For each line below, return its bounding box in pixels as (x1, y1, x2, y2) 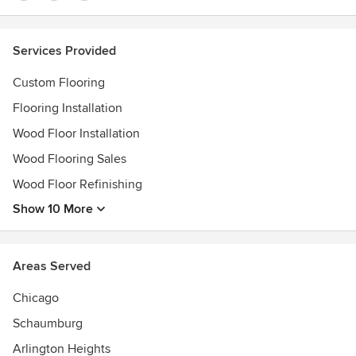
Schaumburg (13, 315, 83, 331)
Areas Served (13, 258, 91, 274)
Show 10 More (13, 201, 93, 217)
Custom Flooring (13, 75, 105, 91)
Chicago (13, 290, 59, 306)
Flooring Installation (13, 100, 122, 116)
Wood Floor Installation (13, 126, 140, 141)
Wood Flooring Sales (13, 151, 126, 167)
